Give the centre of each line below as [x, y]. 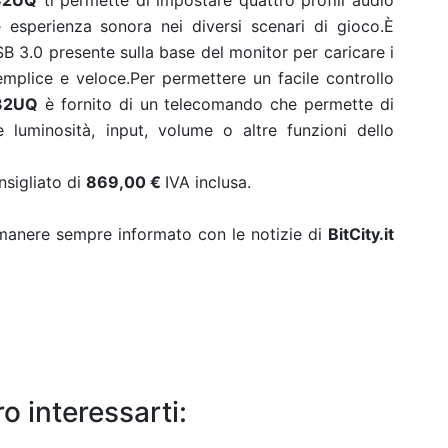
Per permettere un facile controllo [262, 78]
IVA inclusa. [210, 182]
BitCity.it [361, 234]
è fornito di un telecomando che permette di [216, 104]
